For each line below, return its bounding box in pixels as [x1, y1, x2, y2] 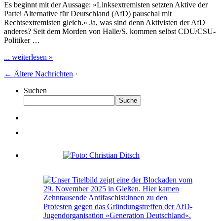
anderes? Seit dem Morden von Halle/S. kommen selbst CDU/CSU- [4, 27, 216, 36]
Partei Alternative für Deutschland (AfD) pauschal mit [4, 9, 172, 18]
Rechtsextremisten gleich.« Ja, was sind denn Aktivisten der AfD [4, 18, 205, 27]
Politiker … [4, 36, 40, 44]
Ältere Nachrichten [12, 69, 73, 78]
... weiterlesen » [4, 52, 53, 61]
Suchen [24, 86, 47, 95]
